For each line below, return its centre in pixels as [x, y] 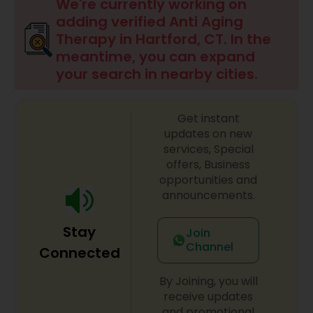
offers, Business [209, 165]
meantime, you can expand [155, 57]
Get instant [208, 118]
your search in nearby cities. [157, 74]
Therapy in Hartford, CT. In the [163, 39]
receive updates [209, 297]
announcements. [208, 195]
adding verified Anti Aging [150, 22]
